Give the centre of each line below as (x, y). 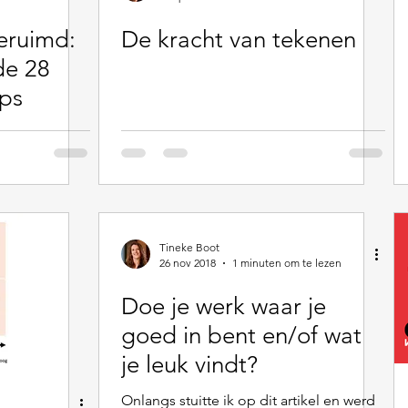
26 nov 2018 (188, 263)
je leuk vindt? (189, 365)
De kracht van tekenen (239, 40)
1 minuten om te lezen (287, 263)
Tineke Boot (189, 247)
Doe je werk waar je (224, 306)
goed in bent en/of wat (241, 336)
